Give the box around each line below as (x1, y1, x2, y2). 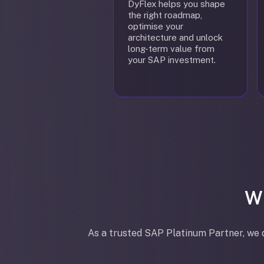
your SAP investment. (128, 55, 216, 65)
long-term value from (128, 44, 214, 54)
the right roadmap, (128, 10, 202, 20)
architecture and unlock (128, 32, 223, 42)
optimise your (128, 21, 183, 31)
